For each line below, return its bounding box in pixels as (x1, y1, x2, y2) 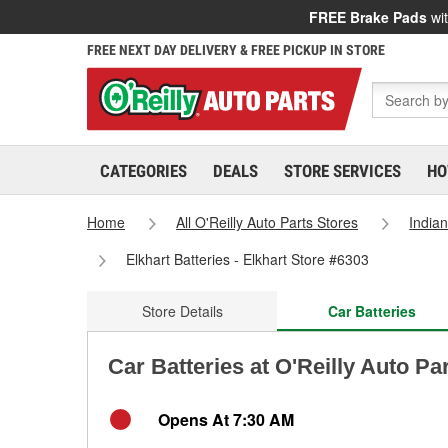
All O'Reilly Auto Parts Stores (176, 212, 359, 232)
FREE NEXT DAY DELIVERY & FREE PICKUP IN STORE (87, 42, 385, 58)
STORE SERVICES (284, 161, 401, 181)
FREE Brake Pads (309, 7, 427, 27)
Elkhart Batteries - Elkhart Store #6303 (126, 249, 370, 269)
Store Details (141, 301, 223, 321)
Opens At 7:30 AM (158, 408, 294, 431)
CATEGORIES (100, 161, 187, 181)
